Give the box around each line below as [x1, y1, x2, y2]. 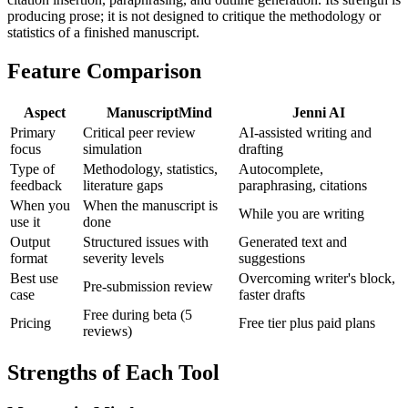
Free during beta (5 [83, 307, 192, 323]
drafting [239, 141, 283, 158]
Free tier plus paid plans [239, 315, 375, 331]
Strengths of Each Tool [7, 361, 219, 385]
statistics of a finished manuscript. [7, 25, 199, 41]
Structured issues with [83, 234, 209, 250]
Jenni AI [291, 105, 345, 121]
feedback [10, 178, 62, 194]
